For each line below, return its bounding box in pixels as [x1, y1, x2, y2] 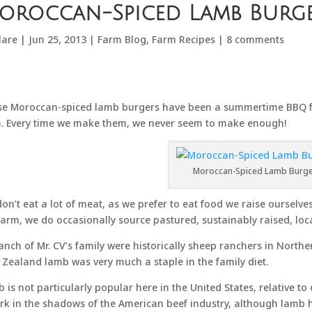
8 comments [226, 33, 284, 46]
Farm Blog [97, 33, 146, 46]
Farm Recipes [151, 33, 215, 46]
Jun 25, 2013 [28, 33, 86, 46]
